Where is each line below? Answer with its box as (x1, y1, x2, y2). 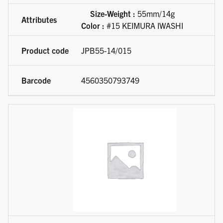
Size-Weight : (90, 8, 135, 19)
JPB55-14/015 (81, 45, 131, 56)
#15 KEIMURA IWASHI (105, 20, 183, 31)
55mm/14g (135, 8, 175, 19)
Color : (81, 20, 105, 31)
